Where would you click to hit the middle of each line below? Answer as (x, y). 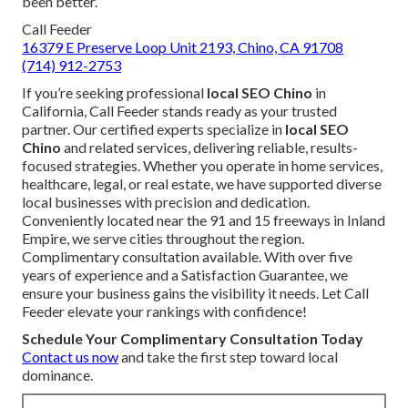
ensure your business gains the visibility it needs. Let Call (195, 293)
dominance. (57, 375)
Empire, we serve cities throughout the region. (163, 239)
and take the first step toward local (228, 357)
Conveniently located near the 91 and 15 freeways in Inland (204, 220)
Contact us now (70, 357)
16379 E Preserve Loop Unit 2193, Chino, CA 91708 (183, 47)
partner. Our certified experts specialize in (153, 129)
